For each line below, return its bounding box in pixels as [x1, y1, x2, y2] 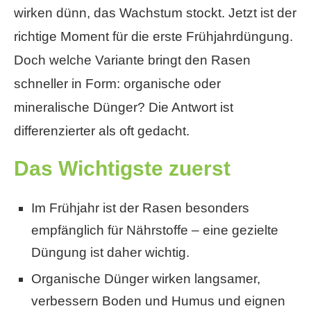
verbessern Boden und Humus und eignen [31, 294, 285, 309]
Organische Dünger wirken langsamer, [31, 271, 260, 287]
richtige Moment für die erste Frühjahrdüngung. [14, 29, 293, 44]
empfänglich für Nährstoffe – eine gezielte [31, 223, 278, 238]
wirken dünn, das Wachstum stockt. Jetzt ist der [14, 6, 296, 21]
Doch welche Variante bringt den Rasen [14, 53, 251, 68]
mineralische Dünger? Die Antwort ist [14, 100, 233, 115]
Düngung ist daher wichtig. [31, 245, 190, 260]
